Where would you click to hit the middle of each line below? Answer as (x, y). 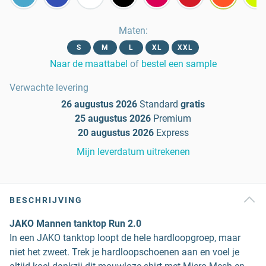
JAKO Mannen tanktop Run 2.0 (75, 224)
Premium (172, 118)
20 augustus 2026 (115, 133)
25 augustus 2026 (113, 118)
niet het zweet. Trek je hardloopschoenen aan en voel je (124, 252)
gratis (193, 104)
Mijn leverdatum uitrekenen (133, 152)
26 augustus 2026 (99, 104)
